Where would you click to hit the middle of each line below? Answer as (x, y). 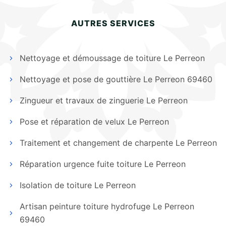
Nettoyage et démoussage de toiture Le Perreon (112, 58)
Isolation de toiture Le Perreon (78, 185)
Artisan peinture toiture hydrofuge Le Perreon (107, 206)
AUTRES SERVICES (113, 23)
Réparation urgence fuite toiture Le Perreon (103, 164)
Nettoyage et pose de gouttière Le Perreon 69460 (116, 79)
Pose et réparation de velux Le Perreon (94, 122)
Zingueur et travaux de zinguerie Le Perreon (104, 100)
